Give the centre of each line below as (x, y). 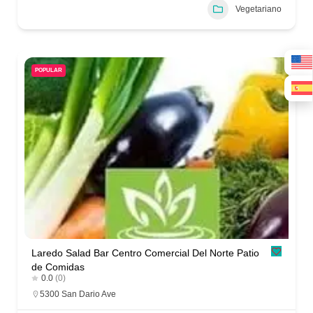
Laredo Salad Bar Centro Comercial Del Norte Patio (145, 253)
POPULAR (49, 71)
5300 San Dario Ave (78, 294)
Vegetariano (259, 9)
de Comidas (58, 267)
